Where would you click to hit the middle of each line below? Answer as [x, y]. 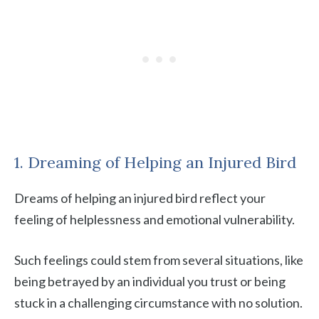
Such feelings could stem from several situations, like [159, 260]
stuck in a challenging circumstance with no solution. [158, 303]
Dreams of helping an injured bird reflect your [140, 198]
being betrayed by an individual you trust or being [150, 281]
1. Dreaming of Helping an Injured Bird [155, 162]
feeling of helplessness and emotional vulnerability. [155, 219]
